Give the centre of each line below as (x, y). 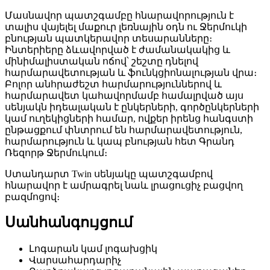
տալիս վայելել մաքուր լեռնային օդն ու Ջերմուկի (126, 27)
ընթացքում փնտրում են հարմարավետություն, (124, 130)
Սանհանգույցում (69, 223)
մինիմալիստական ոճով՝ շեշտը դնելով (102, 61)
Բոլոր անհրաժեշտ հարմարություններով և (113, 84)
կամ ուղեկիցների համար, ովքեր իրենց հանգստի (129, 118)
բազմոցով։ (32, 196)
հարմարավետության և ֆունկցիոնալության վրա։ (131, 72)
